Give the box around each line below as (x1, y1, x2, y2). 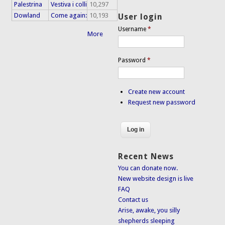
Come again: (51, 12, 87, 20)
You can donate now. (118, 164, 178, 172)
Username (118, 25, 148, 33)
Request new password (128, 98, 196, 106)
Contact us (118, 196, 149, 204)
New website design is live (118, 175, 194, 183)
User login (118, 12, 163, 22)
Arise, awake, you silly (118, 206, 180, 214)
